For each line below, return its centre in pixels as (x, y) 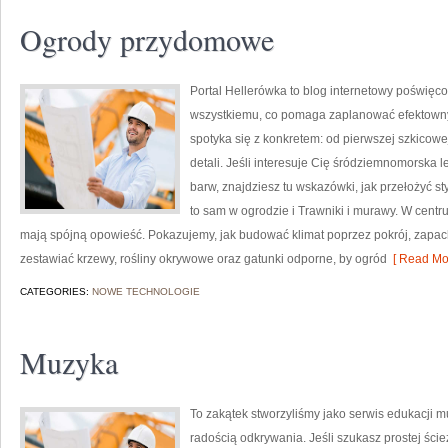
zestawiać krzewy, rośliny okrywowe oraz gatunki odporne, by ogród (203, 259)
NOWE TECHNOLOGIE (146, 291)
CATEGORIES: (56, 291)
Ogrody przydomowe (147, 39)
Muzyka (69, 362)
